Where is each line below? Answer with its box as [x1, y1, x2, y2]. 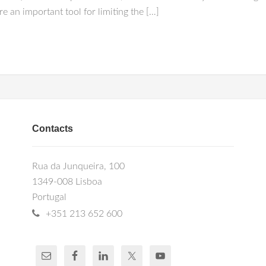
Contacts [32, 123, 73, 134]
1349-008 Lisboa [32, 177, 102, 186]
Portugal [32, 192, 66, 202]
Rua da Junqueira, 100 [32, 161, 125, 171]
